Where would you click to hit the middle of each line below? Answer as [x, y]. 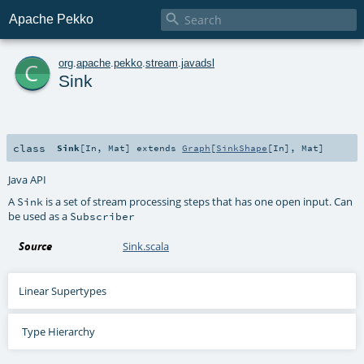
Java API [28, 179]
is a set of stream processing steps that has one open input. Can [198, 201]
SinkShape [242, 147]
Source [36, 246]
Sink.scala [146, 246]
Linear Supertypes [63, 290]
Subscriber [103, 216]
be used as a [39, 216]
